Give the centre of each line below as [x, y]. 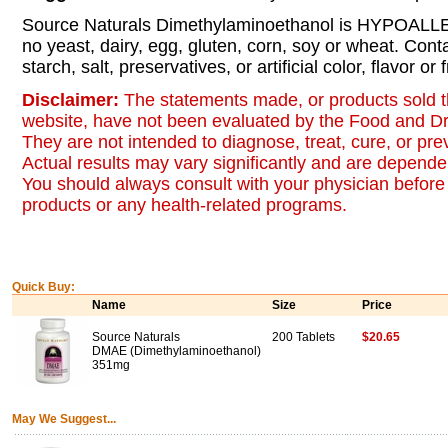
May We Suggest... [64, 419]
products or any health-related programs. [184, 205]
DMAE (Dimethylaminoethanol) [176, 351]
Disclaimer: [73, 100]
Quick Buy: [43, 287]
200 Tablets [303, 337]
